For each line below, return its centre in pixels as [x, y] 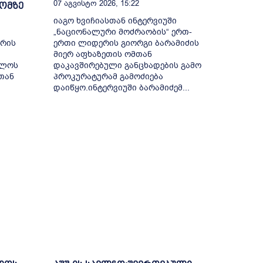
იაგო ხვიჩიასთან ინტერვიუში [115, 21]
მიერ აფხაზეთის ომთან [102, 55]
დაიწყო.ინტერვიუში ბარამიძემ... [121, 88]
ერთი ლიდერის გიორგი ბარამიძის [126, 43]
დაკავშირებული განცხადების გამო [127, 66]
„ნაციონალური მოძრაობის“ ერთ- [122, 32]
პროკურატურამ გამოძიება [108, 77]
